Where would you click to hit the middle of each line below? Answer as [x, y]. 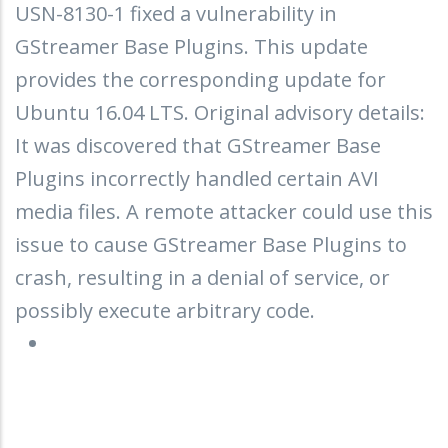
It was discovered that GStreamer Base [198, 145]
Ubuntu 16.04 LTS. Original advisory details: [220, 112]
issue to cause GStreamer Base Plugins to [211, 244]
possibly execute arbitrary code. [165, 310]
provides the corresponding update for [200, 79]
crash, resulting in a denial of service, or [202, 277]
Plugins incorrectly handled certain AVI [197, 178]
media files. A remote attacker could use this [224, 211]
